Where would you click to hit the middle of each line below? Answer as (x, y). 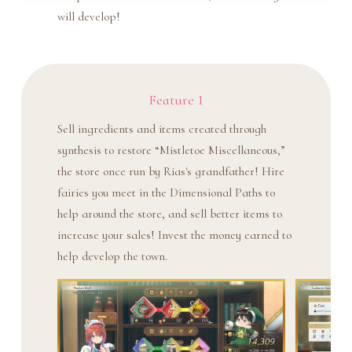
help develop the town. (112, 256)
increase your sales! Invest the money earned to (174, 235)
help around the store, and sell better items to (169, 213)
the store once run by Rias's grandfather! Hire (170, 171)
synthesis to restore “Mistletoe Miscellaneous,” (171, 150)
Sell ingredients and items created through (161, 128)
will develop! (88, 17)
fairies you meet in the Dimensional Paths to (166, 192)
